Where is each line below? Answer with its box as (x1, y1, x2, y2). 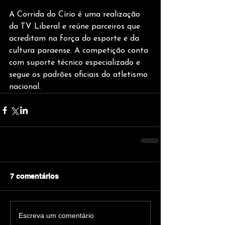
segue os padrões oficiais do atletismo (9, 71, 150, 79)
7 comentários (10, 172, 59, 181)
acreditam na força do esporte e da (9, 35, 142, 43)
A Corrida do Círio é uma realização (9, 11, 143, 19)
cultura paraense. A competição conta (9, 47, 151, 55)
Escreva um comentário (19, 211, 94, 219)
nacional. (9, 83, 41, 91)
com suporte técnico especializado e (9, 59, 143, 67)
